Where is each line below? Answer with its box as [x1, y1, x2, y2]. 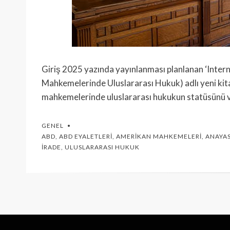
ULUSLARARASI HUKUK [65, 143, 140, 151]
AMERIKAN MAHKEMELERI [116, 132, 202, 140]
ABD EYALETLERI [59, 132, 112, 140]
